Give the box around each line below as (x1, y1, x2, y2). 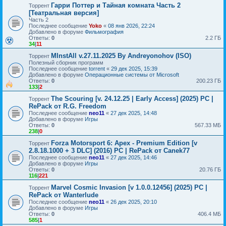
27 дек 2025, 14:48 (110, 109, 157, 116)
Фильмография (85, 28, 124, 35)
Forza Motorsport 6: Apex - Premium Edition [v (51, 139, 197, 147)
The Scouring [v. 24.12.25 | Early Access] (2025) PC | (51, 94, 213, 102)
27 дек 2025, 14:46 (110, 154, 157, 160)
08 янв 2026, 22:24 (108, 22, 155, 29)
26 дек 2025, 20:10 (110, 198, 157, 205)
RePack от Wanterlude (29, 191, 98, 199)
